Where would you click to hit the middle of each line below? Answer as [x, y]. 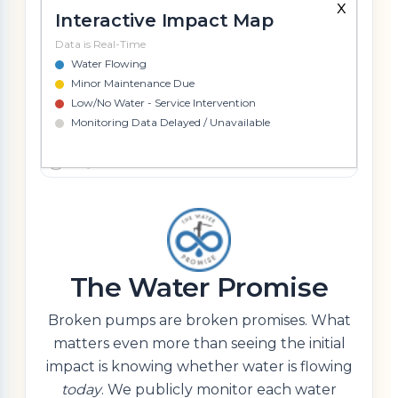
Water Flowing [109, 64]
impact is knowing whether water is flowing [199, 367]
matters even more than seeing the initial [199, 344]
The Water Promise [199, 288]
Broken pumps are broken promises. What [199, 321]
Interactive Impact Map [164, 21]
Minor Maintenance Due [133, 84]
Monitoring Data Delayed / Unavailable [171, 123]
